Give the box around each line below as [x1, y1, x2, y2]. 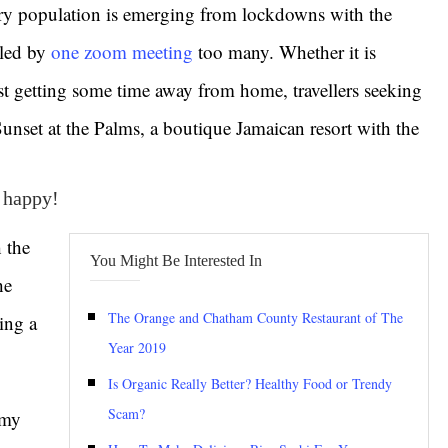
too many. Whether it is [193, 39, 376, 64]
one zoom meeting [51, 39, 193, 64]
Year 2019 [107, 338, 166, 357]
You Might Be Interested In [89, 252, 262, 269]
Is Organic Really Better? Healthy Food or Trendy [107, 374, 392, 393]
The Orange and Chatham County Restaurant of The [107, 308, 403, 327]
